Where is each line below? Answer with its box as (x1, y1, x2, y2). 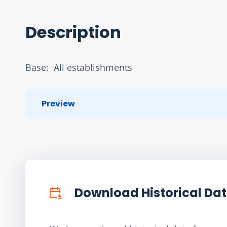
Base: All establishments (25, 61, 132, 73)
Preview (42, 97, 75, 109)
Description (25, 20, 121, 44)
